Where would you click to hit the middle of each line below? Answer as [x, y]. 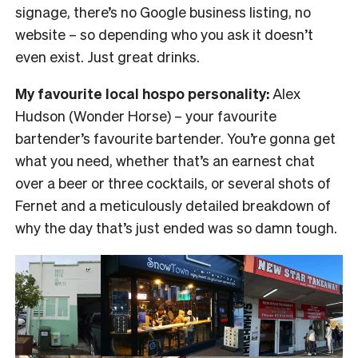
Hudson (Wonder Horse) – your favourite [146, 116]
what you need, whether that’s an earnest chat [165, 161]
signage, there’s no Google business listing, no [163, 12]
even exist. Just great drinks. [107, 57]
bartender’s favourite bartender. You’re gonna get [175, 138]
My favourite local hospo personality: [142, 93]
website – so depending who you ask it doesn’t [164, 34]
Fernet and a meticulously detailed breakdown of [173, 205]
